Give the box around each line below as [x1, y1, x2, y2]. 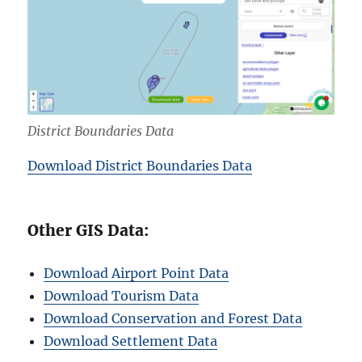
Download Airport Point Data [44, 265, 229, 282]
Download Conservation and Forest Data [44, 310, 303, 327]
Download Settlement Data [44, 333, 218, 350]
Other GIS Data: [27, 221, 149, 241]
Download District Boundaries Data [27, 158, 253, 175]
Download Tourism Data [44, 288, 200, 305]
